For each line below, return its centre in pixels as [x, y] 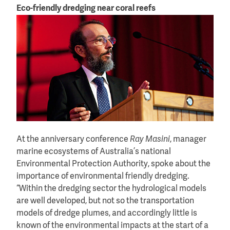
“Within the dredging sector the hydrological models [111, 189]
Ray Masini [150, 139]
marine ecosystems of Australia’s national [94, 152]
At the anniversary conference [73, 139]
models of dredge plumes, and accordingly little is [107, 213]
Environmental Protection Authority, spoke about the [113, 164]
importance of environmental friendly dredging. [103, 176]
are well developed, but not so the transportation [105, 201]
